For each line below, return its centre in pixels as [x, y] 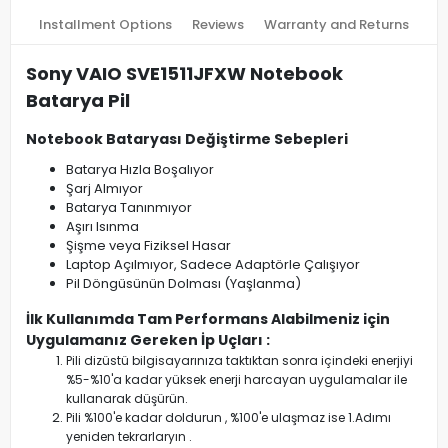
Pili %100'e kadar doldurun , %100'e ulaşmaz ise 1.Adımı [228, 417]
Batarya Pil [78, 100]
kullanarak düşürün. [127, 398]
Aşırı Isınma [102, 226]
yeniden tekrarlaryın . [129, 436]
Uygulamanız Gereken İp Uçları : [148, 340]
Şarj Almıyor [104, 188]
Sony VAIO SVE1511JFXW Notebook [184, 73]
